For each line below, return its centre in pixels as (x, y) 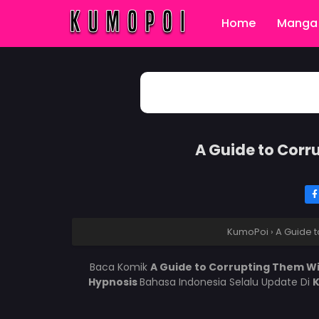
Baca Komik (120, 267)
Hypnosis (114, 282)
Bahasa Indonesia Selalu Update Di (226, 282)
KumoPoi (247, 232)
